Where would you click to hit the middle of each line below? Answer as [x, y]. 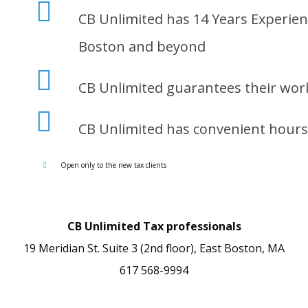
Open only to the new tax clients [113, 165]
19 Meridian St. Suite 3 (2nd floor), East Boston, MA [154, 248]
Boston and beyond [142, 46]
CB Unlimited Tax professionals [154, 226]
